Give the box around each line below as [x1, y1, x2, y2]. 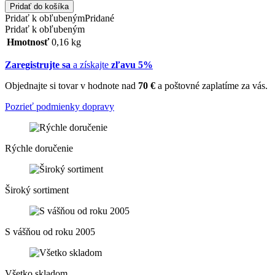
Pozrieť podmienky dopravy [5, 101, 114, 112]
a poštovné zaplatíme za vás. [155, 80, 268, 91]
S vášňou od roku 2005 [5, 226, 95, 237]
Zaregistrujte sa [5, 59, 71, 70]
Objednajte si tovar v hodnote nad [5, 80, 138, 91]
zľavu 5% [111, 59, 153, 70]
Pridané [85, 12, 114, 23]
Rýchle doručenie [5, 142, 73, 153]
